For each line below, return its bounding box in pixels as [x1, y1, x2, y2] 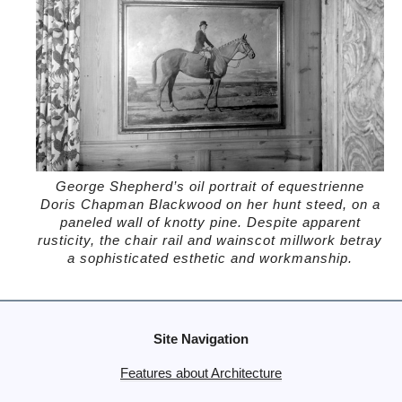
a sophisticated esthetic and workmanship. [67, 250, 353, 266]
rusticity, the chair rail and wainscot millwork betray [38, 232, 382, 248]
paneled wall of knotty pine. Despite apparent [59, 214, 361, 230]
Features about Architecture [120, 366, 282, 381]
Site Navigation [153, 331, 249, 346]
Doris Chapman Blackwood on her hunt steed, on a [39, 197, 380, 212]
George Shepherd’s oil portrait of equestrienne [56, 179, 364, 194]
